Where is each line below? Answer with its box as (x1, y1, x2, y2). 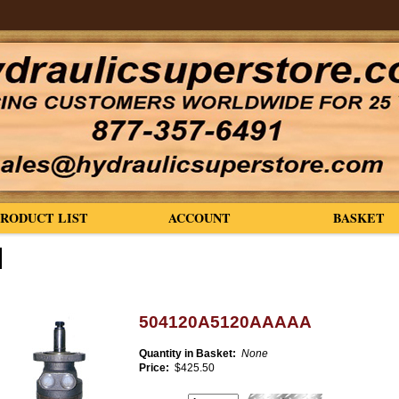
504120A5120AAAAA (138, 313, 312, 331)
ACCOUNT (168, 208, 232, 227)
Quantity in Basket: (138, 347, 239, 360)
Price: (138, 362, 172, 374)
